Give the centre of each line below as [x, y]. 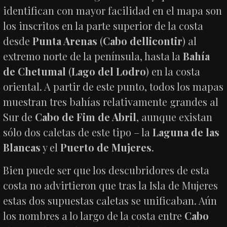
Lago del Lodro [109, 71]
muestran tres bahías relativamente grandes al [111, 101]
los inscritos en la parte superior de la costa [103, 25]
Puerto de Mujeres [106, 147]
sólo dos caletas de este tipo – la [78, 132]
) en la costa [173, 71]
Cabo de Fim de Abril [86, 117]
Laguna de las [186, 132]
